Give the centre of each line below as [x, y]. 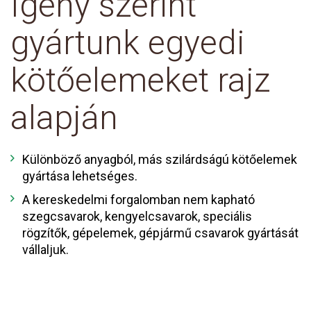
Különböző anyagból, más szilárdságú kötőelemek [160, 159]
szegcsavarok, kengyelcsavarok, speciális [137, 216]
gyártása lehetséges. [80, 176]
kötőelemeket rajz [140, 80]
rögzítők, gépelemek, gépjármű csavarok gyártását [160, 233]
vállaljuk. [45, 249]
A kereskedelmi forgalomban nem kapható [138, 199]
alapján [64, 117]
